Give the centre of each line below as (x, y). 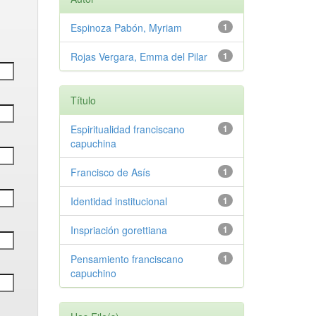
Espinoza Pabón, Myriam (126, 28)
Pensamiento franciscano (127, 259)
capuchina (93, 143)
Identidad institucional (119, 201)
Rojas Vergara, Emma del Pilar (139, 56)
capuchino (93, 273)
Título (83, 100)
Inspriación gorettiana (119, 230)
